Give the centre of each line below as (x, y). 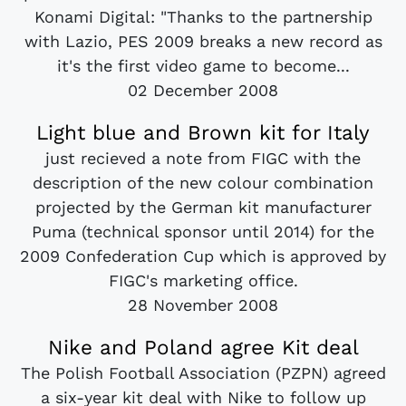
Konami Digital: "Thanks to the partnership (203, 16)
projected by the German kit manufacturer (203, 207)
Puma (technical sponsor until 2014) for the (203, 231)
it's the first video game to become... (203, 65)
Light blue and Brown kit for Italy (203, 132)
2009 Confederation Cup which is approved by (203, 256)
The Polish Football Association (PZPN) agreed (203, 372)
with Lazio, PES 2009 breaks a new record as (203, 41)
